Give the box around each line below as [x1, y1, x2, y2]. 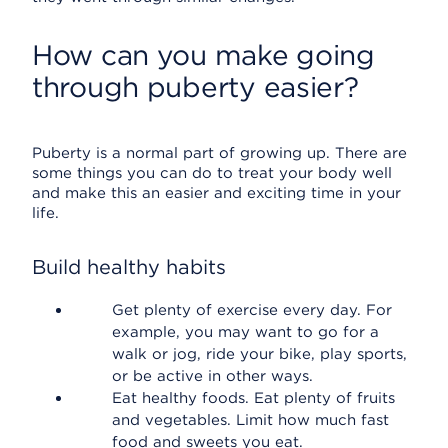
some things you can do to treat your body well [32, 164, 392, 182]
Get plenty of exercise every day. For [112, 301, 392, 319]
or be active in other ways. [112, 367, 313, 385]
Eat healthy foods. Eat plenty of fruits [112, 389, 395, 407]
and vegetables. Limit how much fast [112, 411, 389, 429]
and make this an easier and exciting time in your [32, 184, 401, 202]
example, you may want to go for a [112, 323, 379, 341]
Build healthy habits [32, 255, 226, 279]
